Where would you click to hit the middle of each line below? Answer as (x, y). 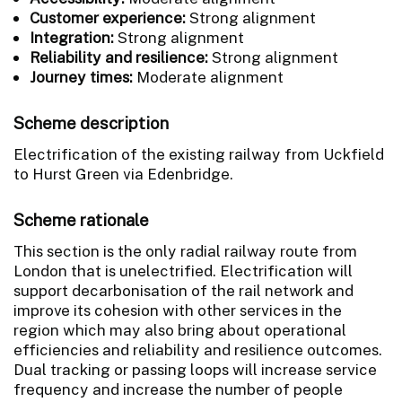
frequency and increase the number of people (178, 389)
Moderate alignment (210, 77)
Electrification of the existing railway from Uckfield (199, 154)
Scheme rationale (81, 219)
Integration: (72, 37)
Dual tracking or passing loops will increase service (195, 369)
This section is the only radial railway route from (185, 251)
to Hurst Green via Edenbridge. (123, 174)
